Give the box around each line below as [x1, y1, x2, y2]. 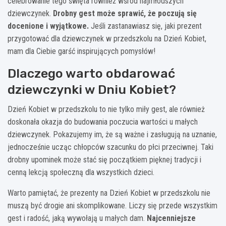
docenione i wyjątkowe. [8, 21, 89, 31]
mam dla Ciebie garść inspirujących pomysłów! [8, 46, 155, 56]
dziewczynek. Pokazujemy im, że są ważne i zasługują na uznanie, [8, 129, 217, 139]
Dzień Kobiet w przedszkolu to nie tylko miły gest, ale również [8, 104, 205, 114]
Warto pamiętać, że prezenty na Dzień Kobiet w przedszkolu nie [8, 188, 210, 198]
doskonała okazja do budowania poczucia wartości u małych [8, 117, 198, 127]
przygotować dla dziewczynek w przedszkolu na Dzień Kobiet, [8, 33, 206, 43]
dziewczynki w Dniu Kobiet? [8, 82, 176, 97]
